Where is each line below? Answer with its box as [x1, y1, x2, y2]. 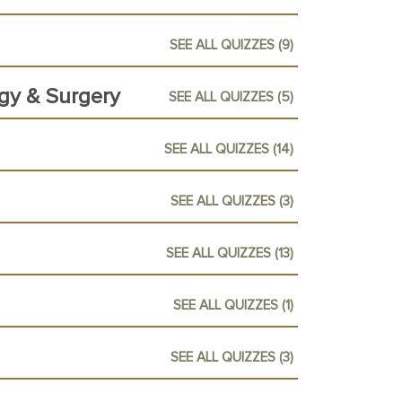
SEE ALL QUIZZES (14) [164, 142, 293, 156]
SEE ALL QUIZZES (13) [166, 246, 293, 260]
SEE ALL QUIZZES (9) [170, 38, 293, 52]
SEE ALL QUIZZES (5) [169, 90, 293, 104]
